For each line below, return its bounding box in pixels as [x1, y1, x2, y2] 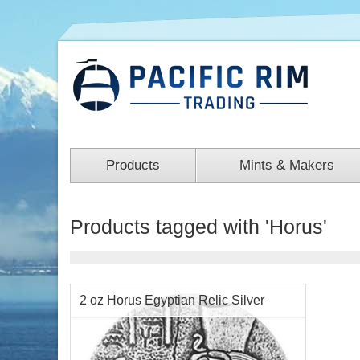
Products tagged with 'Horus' [70, 215, 327, 238]
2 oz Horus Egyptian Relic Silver [80, 293, 264, 307]
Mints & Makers [239, 157, 334, 173]
